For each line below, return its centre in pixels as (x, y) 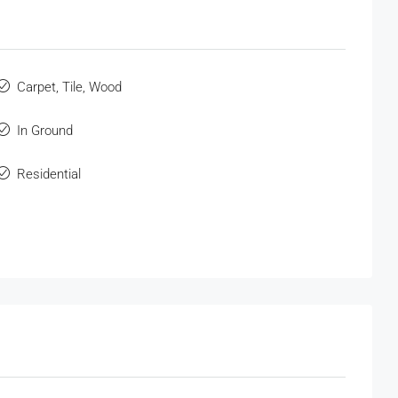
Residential (49, 175)
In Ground (45, 131)
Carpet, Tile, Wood (70, 88)
